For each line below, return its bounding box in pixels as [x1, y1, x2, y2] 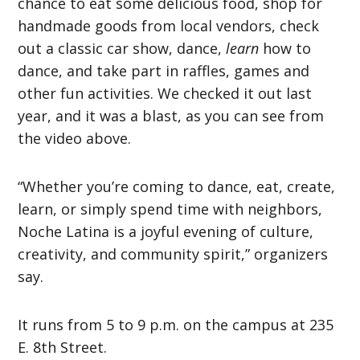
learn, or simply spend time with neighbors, [18, 198, 323, 219]
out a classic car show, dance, [18, 38, 227, 58]
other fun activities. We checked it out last [18, 83, 313, 103]
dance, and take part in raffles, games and [18, 60, 310, 80]
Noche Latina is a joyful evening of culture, [18, 221, 314, 241]
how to [259, 38, 312, 58]
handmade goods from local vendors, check [18, 15, 320, 35]
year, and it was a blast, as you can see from [18, 105, 325, 125]
